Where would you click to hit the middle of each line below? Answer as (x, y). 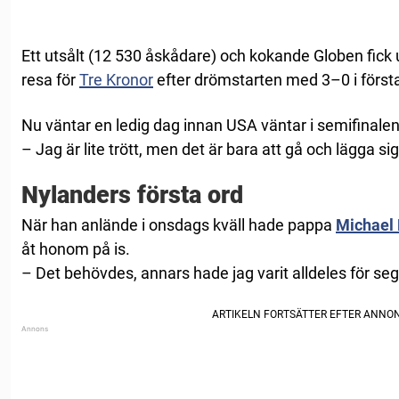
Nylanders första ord (132, 195)
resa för (50, 80)
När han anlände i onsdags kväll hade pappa (179, 225)
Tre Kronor (116, 80)
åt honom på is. (76, 249)
